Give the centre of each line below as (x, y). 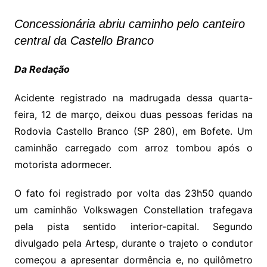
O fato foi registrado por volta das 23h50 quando (133, 193)
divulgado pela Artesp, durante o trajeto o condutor (133, 243)
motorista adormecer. (63, 165)
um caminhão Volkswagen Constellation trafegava (133, 210)
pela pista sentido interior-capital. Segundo (133, 227)
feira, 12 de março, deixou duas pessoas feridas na (133, 115)
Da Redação (42, 69)
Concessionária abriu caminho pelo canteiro (129, 24)
